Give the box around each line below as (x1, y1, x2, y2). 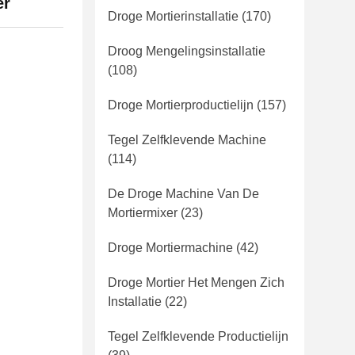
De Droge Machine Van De (108, 187, 259, 200)
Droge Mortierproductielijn (108, 98, 254, 112)
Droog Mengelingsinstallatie (108, 44, 265, 58)
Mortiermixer (108, 206, 177, 219)
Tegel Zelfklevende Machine (108, 133, 266, 147)
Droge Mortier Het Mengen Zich (108, 276, 284, 289)
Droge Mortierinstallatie (108, 10, 239, 23)
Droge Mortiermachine (108, 241, 233, 254)
